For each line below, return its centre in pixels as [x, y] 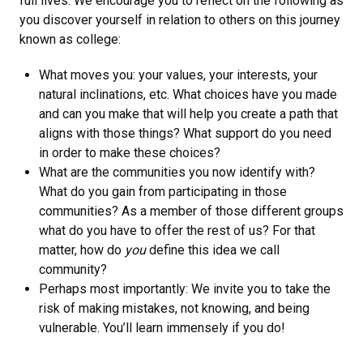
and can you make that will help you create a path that [188, 114]
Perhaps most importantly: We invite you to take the [185, 289]
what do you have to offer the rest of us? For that [177, 231]
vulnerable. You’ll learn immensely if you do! [162, 328]
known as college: [70, 40]
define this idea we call [214, 250]
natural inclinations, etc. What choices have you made [188, 95]
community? [75, 270]
